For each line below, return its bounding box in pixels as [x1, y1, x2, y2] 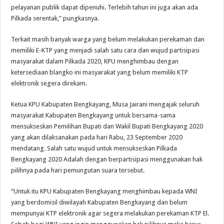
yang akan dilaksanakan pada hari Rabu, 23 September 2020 [11, 133, 183, 141]
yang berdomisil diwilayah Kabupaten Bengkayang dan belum [11, 198, 188, 206]
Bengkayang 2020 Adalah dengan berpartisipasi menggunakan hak [11, 155, 203, 163]
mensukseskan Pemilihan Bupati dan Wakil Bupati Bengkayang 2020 [11, 122, 203, 130]
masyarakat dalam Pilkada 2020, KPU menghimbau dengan [11, 57, 179, 65]
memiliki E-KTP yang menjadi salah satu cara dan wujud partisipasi [11, 46, 200, 54]
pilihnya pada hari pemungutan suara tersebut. [11, 166, 145, 174]
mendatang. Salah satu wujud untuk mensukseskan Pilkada [11, 144, 177, 152]
